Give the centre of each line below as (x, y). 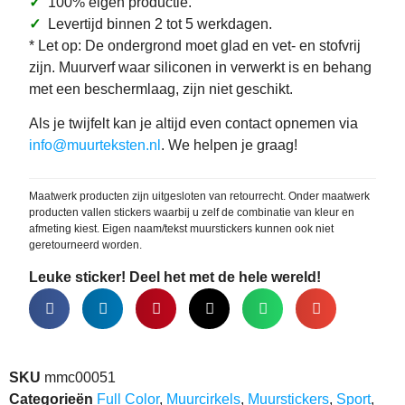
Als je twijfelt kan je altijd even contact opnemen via (193, 123)
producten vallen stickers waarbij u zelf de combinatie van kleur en (192, 213)
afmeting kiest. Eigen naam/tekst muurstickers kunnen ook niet (181, 229)
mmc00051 (80, 377)
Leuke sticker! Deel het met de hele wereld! (175, 277)
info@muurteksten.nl (95, 145)
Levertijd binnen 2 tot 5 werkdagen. (156, 24)
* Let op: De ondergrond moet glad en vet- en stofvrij (195, 45)
